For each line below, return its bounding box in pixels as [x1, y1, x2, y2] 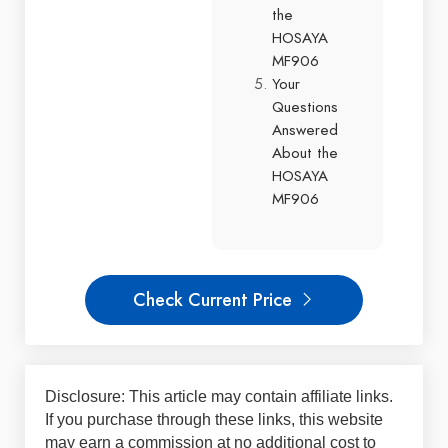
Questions [272, 96, 338, 117]
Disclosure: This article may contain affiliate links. [45, 388, 393, 406]
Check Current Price [133, 287, 297, 313]
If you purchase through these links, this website [45, 411, 383, 429]
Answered [272, 119, 338, 140]
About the [272, 142, 338, 163]
